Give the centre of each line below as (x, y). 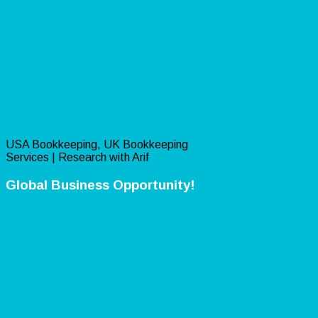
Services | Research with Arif (77, 158)
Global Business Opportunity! (100, 185)
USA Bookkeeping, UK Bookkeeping (97, 145)
